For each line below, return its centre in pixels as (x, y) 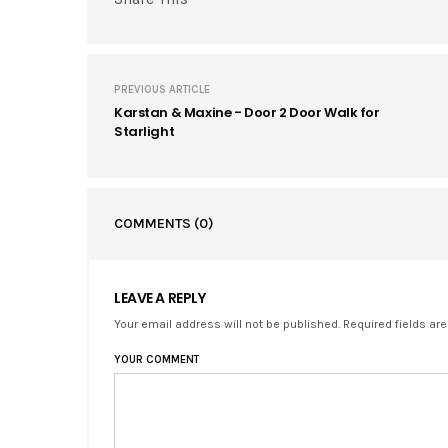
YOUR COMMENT (156, 359)
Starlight (144, 131)
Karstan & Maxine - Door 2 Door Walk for (247, 112)
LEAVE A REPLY (160, 297)
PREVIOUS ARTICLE (162, 89)
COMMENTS (154, 223)
